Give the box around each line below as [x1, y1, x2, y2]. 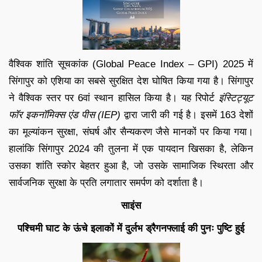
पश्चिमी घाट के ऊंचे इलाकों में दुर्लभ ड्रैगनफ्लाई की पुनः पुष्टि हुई [18, 222, 244, 234]
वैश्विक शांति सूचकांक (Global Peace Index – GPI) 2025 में [9, 58, 253, 70]
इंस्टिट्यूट [219, 92, 253, 104]
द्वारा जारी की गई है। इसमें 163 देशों [120, 109, 254, 120]
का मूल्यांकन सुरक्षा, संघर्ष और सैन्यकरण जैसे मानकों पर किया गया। [9, 126, 253, 137]
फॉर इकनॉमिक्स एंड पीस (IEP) [9, 109, 121, 120]
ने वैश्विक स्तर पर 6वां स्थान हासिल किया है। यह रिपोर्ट [9, 92, 219, 104]
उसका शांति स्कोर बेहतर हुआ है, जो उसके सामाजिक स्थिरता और [9, 160, 253, 171]
